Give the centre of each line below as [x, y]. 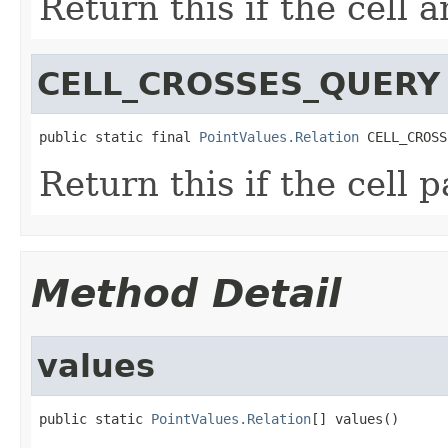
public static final [119, 136]
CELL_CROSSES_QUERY [238, 83]
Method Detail [186, 293]
